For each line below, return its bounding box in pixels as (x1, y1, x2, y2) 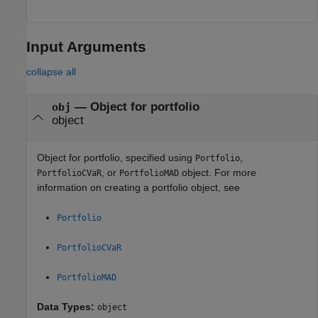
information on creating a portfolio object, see (37, 182, 240, 194)
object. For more (179, 167, 256, 179)
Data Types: (37, 301, 97, 313)
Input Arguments (26, 38, 146, 55)
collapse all (26, 65, 76, 77)
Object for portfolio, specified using (37, 152, 195, 164)
